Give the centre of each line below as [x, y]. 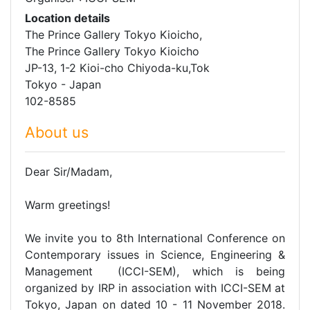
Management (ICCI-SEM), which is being [155, 271]
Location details [67, 18]
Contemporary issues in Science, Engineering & [155, 254]
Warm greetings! [67, 204]
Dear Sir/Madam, [69, 171]
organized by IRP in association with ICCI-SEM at [155, 288]
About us [57, 132]
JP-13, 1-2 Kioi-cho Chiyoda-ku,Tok [117, 67]
